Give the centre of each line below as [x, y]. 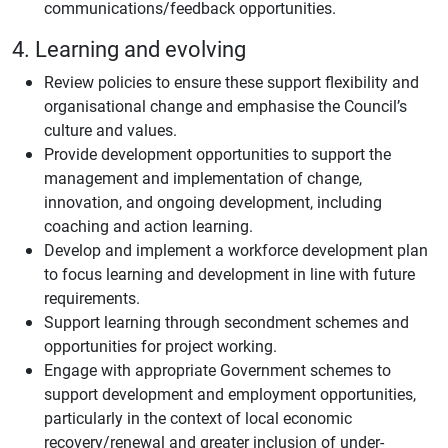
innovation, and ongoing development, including [213, 201]
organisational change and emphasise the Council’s [225, 105]
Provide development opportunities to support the [217, 153]
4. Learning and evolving [129, 48]
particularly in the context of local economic [198, 417]
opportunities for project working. [160, 345]
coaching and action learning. [148, 225]
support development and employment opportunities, [230, 393]
